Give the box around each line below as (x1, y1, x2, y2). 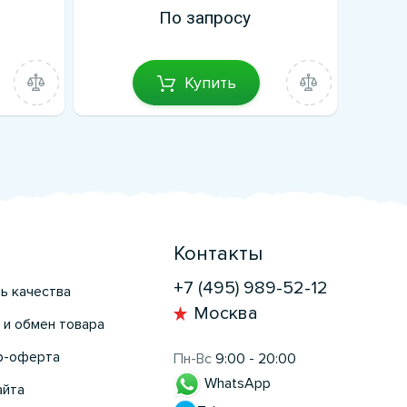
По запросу (159, 6, 252, 28)
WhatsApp (200, 373, 271, 392)
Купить (184, 72, 236, 93)
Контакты (173, 242, 263, 266)
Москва (193, 303, 258, 324)
